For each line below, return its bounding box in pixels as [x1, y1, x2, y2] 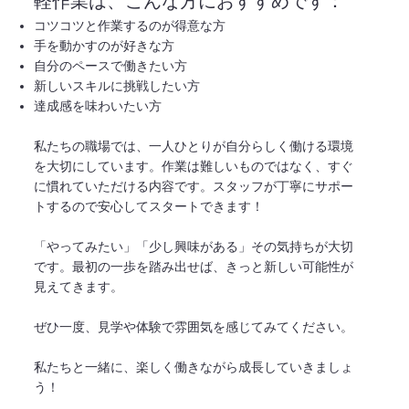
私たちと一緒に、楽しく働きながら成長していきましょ [34, 359, 354, 374]
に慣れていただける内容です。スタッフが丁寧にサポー [34, 178, 354, 194]
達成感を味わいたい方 [34, 98, 163, 113]
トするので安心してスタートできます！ [34, 198, 265, 214]
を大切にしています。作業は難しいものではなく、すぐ [34, 158, 354, 173]
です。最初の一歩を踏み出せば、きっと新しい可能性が [34, 258, 354, 274]
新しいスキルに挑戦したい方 [34, 78, 201, 93]
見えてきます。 [34, 278, 124, 294]
